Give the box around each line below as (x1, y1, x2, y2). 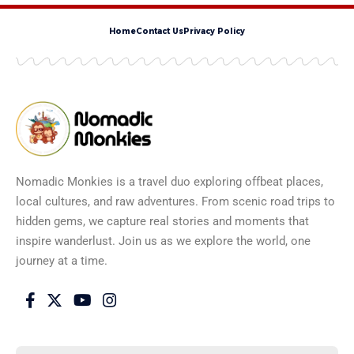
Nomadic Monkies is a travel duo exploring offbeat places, (16, 174, 323, 189)
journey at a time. (16, 253, 107, 268)
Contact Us (136, 26, 183, 37)
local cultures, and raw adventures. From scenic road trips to (16, 194, 335, 209)
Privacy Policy (183, 26, 245, 37)
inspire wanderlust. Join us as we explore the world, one (16, 233, 311, 248)
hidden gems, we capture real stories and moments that (16, 213, 309, 228)
